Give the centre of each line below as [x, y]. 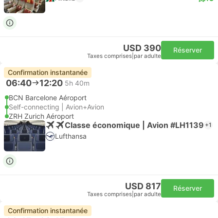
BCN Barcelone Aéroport [48, 98]
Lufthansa [71, 136]
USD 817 [143, 186]
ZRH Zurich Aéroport [41, 116]
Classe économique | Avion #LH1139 [134, 125]
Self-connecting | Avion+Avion [56, 107]
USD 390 [142, 48]
